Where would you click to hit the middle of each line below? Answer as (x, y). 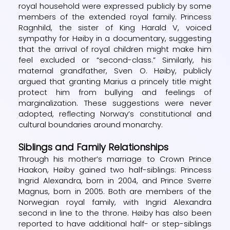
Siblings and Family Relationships (94, 147)
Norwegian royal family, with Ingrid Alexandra (115, 202)
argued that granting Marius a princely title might (115, 81)
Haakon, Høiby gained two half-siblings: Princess (115, 169)
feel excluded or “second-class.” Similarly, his (115, 60)
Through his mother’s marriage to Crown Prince (115, 159)
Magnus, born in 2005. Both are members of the (115, 191)
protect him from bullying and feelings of (115, 92)
